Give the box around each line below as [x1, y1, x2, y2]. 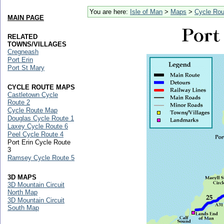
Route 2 [7, 98, 30, 106]
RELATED [7, 33, 37, 40]
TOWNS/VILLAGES [7, 40, 66, 48]
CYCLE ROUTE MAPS [7, 83, 75, 91]
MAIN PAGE [7, 14, 44, 21]
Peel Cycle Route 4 [7, 130, 63, 138]
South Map [7, 204, 39, 211]
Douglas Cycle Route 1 [7, 114, 74, 122]
